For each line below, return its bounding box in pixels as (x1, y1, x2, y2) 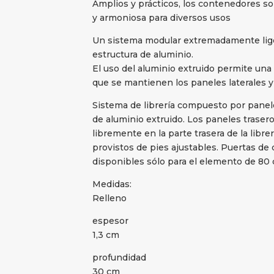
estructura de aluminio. (92, 49, 193, 61)
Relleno (92, 193, 127, 204)
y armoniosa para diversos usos (92, 12, 231, 24)
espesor (92, 215, 128, 227)
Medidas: (92, 179, 131, 190)
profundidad (92, 252, 146, 264)
